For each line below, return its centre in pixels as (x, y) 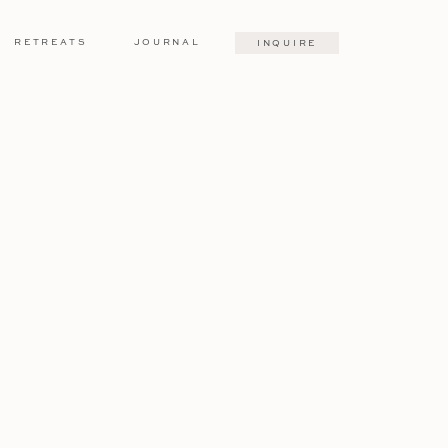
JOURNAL (167, 41)
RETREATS (51, 41)
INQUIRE (287, 42)
